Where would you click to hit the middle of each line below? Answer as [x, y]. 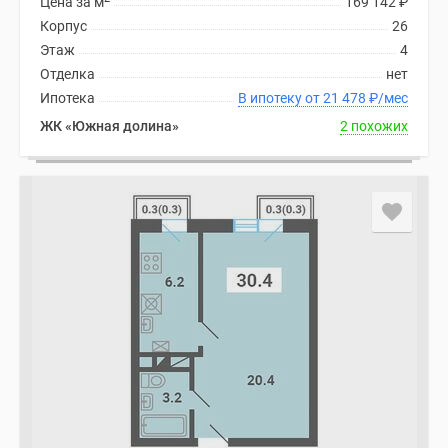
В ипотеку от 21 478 [346, 98]
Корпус [63, 26]
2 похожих [374, 126]
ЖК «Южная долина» [109, 126]
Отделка [67, 74]
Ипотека [67, 98]
